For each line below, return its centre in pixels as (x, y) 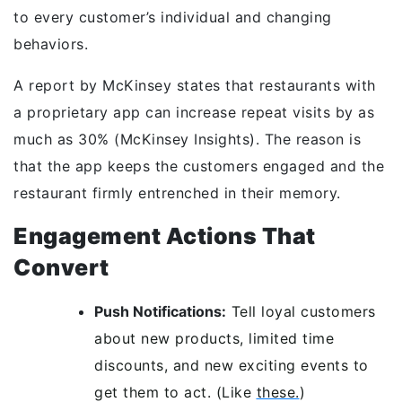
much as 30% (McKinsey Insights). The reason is (187, 139)
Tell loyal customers (301, 311)
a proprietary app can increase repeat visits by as (194, 112)
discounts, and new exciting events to (232, 365)
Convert (61, 267)
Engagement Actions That (165, 236)
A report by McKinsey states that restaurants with (195, 85)
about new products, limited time (214, 338)
